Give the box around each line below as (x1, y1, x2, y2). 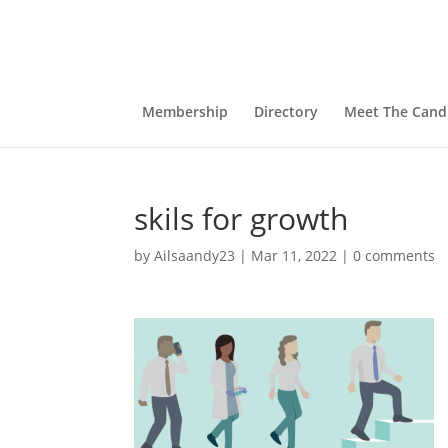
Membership (141, 102, 228, 121)
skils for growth (134, 198, 349, 239)
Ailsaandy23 (154, 246, 236, 265)
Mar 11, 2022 (251, 246, 338, 265)
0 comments (353, 246, 436, 265)
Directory (253, 102, 318, 121)
